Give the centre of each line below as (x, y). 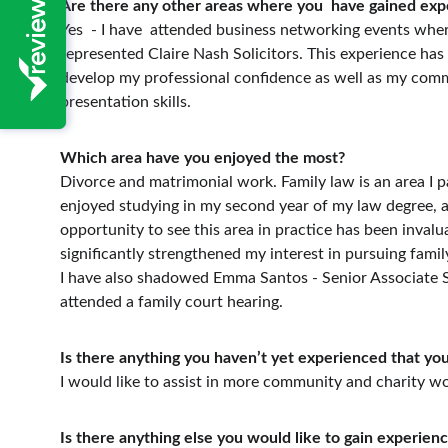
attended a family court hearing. (171, 302)
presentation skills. (127, 102)
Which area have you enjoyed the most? (202, 158)
